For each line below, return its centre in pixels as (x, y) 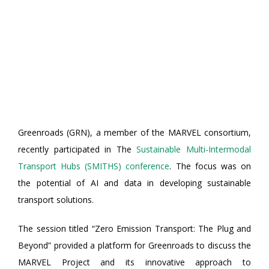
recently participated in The (77, 149)
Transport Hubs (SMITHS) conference (94, 166)
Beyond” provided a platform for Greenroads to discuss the (134, 245)
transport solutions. (56, 200)
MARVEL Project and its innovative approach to (134, 262)
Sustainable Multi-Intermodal (194, 149)
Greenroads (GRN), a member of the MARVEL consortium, (134, 132)
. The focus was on (210, 166)
